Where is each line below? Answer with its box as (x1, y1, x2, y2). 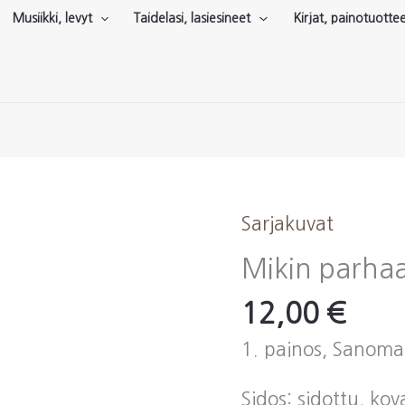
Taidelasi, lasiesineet (134, 12, 251, 24)
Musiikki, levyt (12, 12, 92, 24)
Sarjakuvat (240, 213, 334, 233)
